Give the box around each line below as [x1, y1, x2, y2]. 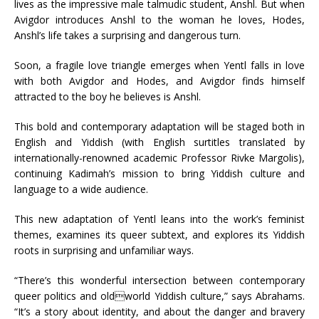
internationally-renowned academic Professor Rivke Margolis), [14, 151, 305, 165]
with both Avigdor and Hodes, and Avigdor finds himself [14, 74, 305, 88]
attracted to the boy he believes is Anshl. [14, 90, 201, 104]
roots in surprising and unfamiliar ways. [14, 244, 194, 258]
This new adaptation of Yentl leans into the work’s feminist [14, 212, 305, 226]
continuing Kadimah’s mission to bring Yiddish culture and [14, 167, 305, 181]
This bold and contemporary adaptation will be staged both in [14, 120, 305, 134]
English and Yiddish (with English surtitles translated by [14, 135, 305, 150]
